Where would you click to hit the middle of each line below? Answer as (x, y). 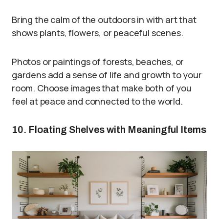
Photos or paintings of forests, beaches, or (98, 62)
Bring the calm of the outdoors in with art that (104, 20)
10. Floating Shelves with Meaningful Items (109, 130)
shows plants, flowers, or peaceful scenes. (98, 33)
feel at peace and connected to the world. (97, 101)
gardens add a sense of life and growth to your (107, 75)
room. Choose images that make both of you (102, 88)
